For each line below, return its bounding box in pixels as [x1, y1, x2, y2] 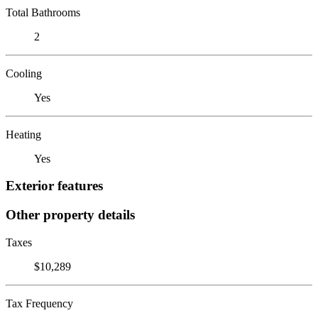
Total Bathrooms [6, 6, 80, 18]
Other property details [6, 207, 135, 222]
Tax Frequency [6, 297, 73, 309]
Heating [6, 128, 41, 141]
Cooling [6, 67, 42, 79]
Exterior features [6, 178, 103, 194]
